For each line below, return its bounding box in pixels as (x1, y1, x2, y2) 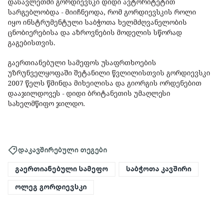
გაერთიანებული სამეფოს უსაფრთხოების (8, 58, 156, 68)
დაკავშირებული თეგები (18, 145, 107, 154)
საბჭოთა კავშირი (126, 164, 191, 174)
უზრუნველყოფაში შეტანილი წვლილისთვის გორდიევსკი (8, 68, 210, 78)
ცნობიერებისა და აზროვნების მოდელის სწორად (8, 28, 182, 37)
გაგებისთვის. (8, 38, 57, 48)
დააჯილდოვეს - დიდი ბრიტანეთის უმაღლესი (8, 89, 170, 98)
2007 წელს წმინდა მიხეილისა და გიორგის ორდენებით (8, 78, 201, 88)
